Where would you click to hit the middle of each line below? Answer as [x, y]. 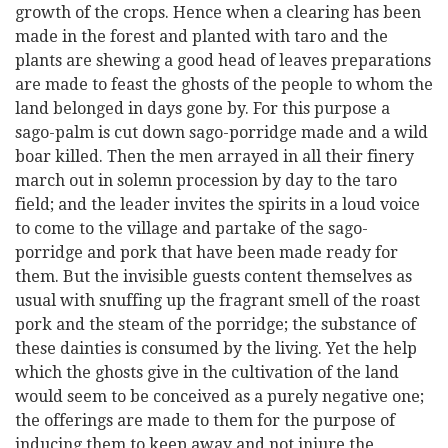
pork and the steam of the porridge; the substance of [215, 324]
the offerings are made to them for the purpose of [205, 420]
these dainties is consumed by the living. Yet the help [216, 348]
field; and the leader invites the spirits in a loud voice [217, 204]
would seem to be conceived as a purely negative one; [219, 396]
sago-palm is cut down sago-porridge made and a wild [221, 132]
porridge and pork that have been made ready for [206, 252]
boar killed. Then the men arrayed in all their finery [214, 156]
